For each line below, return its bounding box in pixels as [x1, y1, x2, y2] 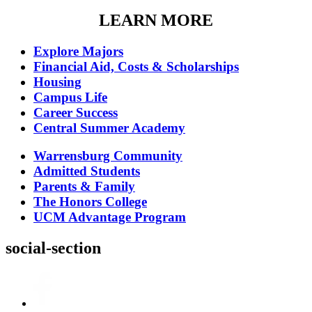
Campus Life [33, 89, 107, 104]
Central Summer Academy [33, 120, 185, 135]
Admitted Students [33, 164, 140, 179]
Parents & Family [33, 179, 135, 194]
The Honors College [33, 194, 147, 210]
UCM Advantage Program [33, 210, 186, 225]
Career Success [33, 104, 118, 120]
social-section [6, 239, 101, 258]
